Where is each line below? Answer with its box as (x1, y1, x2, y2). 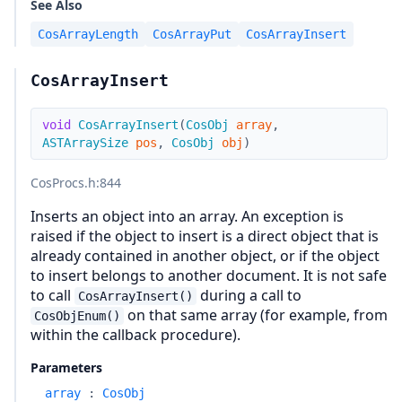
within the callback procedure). (31, 325, 240, 345)
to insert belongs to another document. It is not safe (31, 266, 387, 285)
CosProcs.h (31, 174, 96, 191)
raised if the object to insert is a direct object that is (31, 226, 379, 246)
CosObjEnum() (34, 309, 120, 323)
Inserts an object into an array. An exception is (31, 206, 344, 226)
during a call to (197, 285, 301, 305)
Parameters (31, 359, 102, 376)
